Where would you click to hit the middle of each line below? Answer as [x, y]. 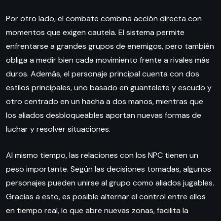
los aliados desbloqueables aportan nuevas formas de [104, 115]
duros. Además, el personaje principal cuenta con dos [103, 74]
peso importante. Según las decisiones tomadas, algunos [109, 169]
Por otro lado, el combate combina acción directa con [104, 18]
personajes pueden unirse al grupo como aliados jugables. [110, 183]
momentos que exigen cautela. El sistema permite [95, 32]
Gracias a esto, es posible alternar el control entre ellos [106, 196]
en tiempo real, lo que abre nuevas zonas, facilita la [97, 210]
